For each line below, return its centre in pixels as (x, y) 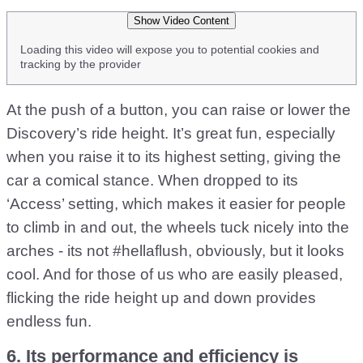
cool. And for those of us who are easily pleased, (175, 274)
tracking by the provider (81, 64)
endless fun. (49, 321)
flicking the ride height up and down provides (161, 298)
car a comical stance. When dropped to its (152, 180)
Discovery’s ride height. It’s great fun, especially (171, 133)
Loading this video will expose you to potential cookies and (170, 49)
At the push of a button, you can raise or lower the (179, 110)
